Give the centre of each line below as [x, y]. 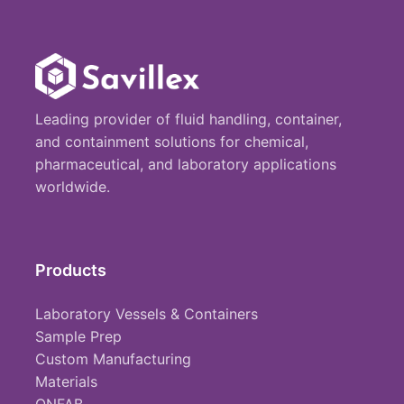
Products [71, 270]
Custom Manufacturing [113, 359]
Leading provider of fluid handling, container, [188, 119]
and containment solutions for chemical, [172, 142]
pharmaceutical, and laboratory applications [186, 164]
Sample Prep [78, 336]
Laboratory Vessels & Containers [147, 314]
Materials [66, 381]
